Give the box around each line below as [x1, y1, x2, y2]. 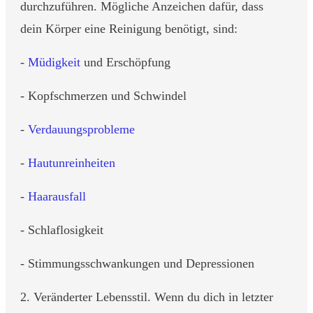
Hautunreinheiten [28, 156, 115, 170]
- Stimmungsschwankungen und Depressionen [20, 256, 258, 270]
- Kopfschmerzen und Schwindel [20, 89, 187, 103]
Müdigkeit [28, 55, 80, 69]
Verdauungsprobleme [28, 122, 135, 136]
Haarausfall [28, 189, 86, 203]
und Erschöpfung [80, 55, 174, 69]
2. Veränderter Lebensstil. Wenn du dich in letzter [20, 290, 273, 304]
